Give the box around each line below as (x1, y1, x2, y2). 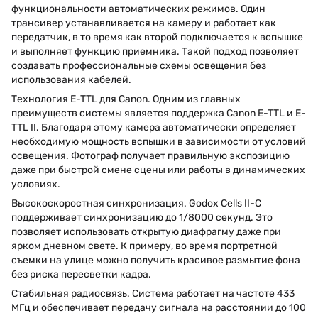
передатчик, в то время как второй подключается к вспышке (11, 31, 303, 43)
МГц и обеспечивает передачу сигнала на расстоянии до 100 (11, 301, 306, 314)
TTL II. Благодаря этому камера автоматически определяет (11, 121, 296, 133)
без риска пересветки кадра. (11, 268, 151, 280)
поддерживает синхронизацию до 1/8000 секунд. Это (11, 211, 273, 224)
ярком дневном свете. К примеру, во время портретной (11, 239, 278, 252)
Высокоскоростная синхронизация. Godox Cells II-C (11, 197, 261, 209)
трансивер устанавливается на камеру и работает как (11, 16, 276, 29)
